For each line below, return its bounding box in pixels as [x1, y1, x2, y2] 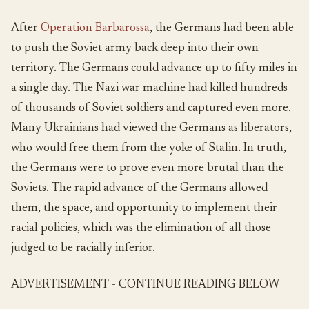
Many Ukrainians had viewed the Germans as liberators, [11, 123, 292, 135]
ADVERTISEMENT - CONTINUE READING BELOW [11, 279, 279, 292]
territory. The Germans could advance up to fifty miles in [11, 63, 297, 75]
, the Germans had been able [150, 23, 294, 35]
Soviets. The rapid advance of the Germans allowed [11, 183, 268, 195]
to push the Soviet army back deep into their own [11, 43, 259, 55]
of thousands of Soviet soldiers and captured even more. [11, 103, 291, 115]
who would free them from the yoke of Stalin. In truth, [11, 143, 286, 155]
